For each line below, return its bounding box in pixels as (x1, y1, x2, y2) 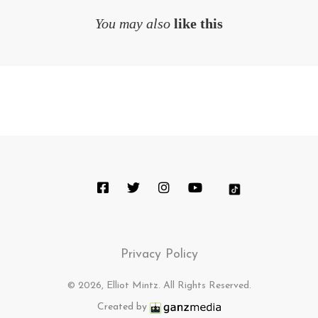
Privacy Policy (120, 248, 198, 262)
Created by (97, 302, 147, 313)
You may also (95, 15, 174, 31)
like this (174, 15, 223, 31)
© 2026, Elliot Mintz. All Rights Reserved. (67, 280, 251, 292)
